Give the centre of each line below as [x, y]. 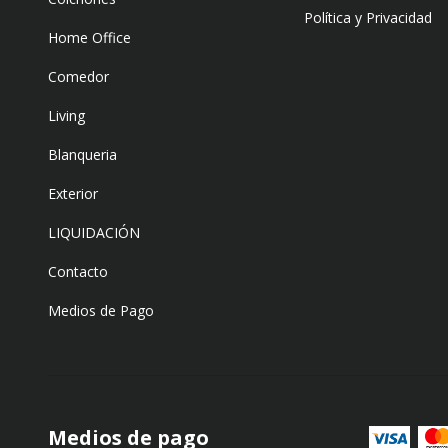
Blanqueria [82, 154]
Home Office [89, 37]
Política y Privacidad [367, 17]
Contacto [78, 271]
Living [66, 115]
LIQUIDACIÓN [94, 232]
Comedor [78, 76]
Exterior [73, 193]
